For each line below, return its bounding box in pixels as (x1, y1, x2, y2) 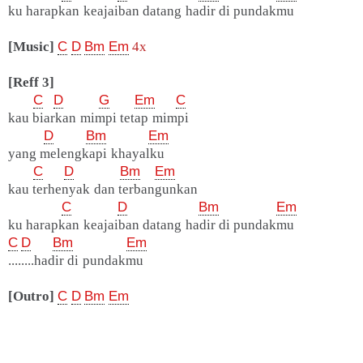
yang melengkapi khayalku (8, 146, 164, 162)
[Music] (8, 39, 54, 55)
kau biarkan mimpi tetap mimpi (8, 110, 189, 126)
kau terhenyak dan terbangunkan (8, 181, 199, 198)
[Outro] (8, 288, 54, 305)
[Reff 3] (8, 75, 55, 91)
